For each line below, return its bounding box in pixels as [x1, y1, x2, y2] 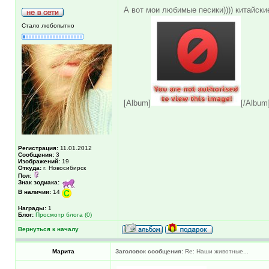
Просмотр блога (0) [35, 211, 92, 218]
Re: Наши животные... [183, 247, 249, 255]
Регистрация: [18, 144, 58, 151]
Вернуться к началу [18, 225, 79, 232]
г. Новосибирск [41, 164, 86, 171]
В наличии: [18, 188, 51, 195]
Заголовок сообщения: [115, 247, 183, 255]
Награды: [18, 204, 46, 211]
